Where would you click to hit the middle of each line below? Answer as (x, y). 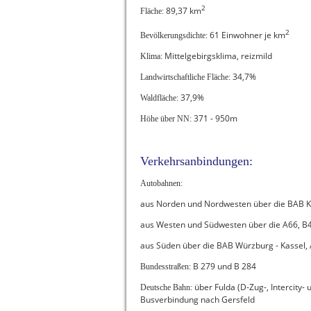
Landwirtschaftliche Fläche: (185, 77)
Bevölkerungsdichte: (174, 35)
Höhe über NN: (166, 119)
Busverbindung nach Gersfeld (197, 300)
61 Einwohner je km (246, 35)
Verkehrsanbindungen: (196, 161)
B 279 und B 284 (224, 266)
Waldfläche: (160, 98)
